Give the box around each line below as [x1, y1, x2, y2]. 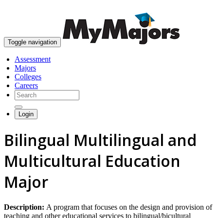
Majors [15, 64, 36, 72]
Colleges [15, 73, 41, 81]
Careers [15, 81, 38, 90]
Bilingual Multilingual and [4, 129, 197, 151]
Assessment [15, 55, 51, 63]
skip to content [175, 4, 214, 11]
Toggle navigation [8, 38, 57, 46]
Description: [4, 202, 46, 211]
